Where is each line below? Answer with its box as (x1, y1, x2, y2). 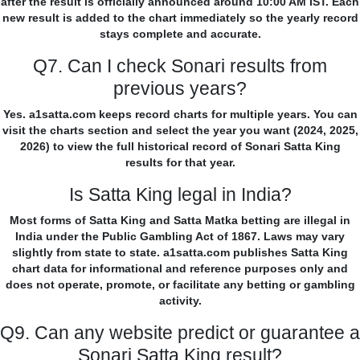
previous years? (113, 78, 247, 100)
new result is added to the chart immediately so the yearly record (2, 11, 358, 25)
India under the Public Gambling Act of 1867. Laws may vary (15, 230, 345, 243)
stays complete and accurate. (99, 27, 261, 41)
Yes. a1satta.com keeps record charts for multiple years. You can (2, 108, 358, 121)
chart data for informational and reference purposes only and (12, 262, 348, 276)
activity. (158, 294, 202, 308)
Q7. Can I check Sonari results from (33, 55, 327, 77)
